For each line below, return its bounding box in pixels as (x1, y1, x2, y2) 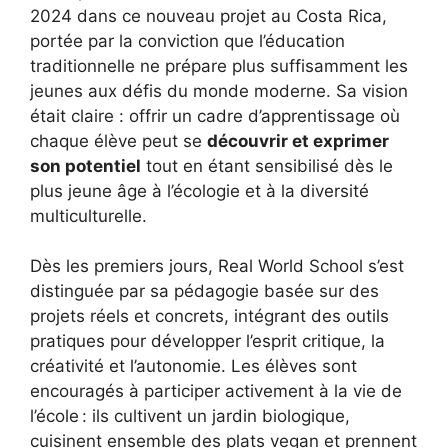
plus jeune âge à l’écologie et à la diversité (30, 180, 369, 201)
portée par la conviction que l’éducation (30, 30, 345, 51)
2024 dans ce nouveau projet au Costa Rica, (30, 5, 387, 26)
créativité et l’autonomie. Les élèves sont (30, 356, 357, 377)
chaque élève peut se (30, 130, 207, 151)
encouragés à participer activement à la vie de (30, 381, 402, 402)
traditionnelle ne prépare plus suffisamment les (30, 55, 408, 76)
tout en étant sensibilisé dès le (141, 155, 393, 176)
